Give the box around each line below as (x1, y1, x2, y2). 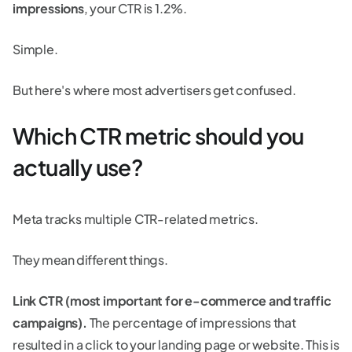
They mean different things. (13, 251, 168, 268)
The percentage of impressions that (89, 313, 296, 331)
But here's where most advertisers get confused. (13, 81, 296, 98)
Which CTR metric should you (13, 121, 304, 149)
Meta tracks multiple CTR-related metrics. (13, 210, 261, 227)
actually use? (13, 152, 144, 181)
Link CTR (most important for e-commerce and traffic (13, 291, 332, 309)
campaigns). (13, 313, 90, 331)
